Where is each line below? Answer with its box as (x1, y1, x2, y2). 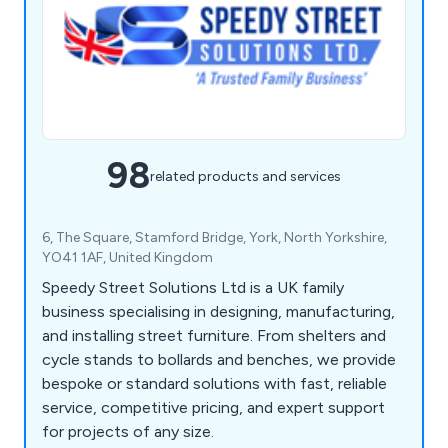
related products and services (150, 167, 341, 185)
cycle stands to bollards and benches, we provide (42, 350, 396, 370)
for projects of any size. (42, 422, 214, 442)
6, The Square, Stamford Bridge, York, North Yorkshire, (42, 229, 387, 247)
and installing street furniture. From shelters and (42, 326, 386, 346)
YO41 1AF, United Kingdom (42, 249, 213, 267)
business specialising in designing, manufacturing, (42, 302, 395, 322)
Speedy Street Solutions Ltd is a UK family (42, 278, 344, 298)
